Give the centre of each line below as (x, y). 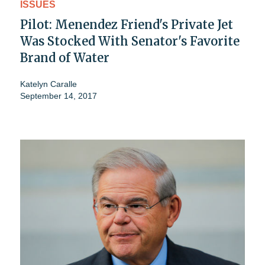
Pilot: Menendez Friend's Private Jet (127, 24)
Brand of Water (65, 57)
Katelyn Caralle (49, 84)
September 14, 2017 (59, 96)
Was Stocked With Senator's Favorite (130, 41)
